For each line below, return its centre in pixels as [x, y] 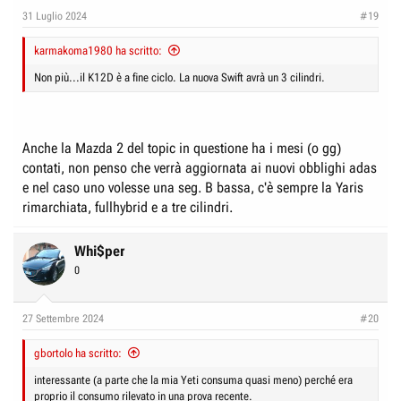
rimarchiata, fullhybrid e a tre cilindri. [128, 207]
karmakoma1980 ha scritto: [98, 51]
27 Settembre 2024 [63, 319]
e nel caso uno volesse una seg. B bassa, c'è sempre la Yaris [193, 188]
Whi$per [99, 251]
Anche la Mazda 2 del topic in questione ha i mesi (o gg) [182, 148]
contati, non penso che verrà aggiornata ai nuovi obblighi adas [200, 168]
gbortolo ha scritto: [78, 353]
